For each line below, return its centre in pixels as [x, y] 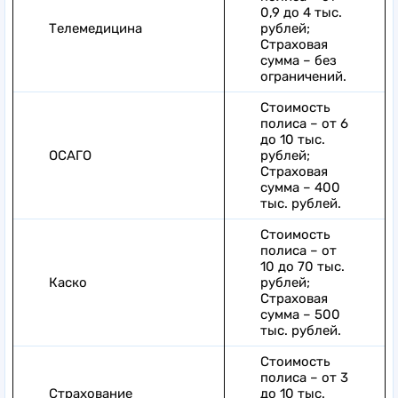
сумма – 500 [300, 314]
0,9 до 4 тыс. [301, 12]
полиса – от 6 [304, 123]
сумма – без [298, 60]
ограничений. [303, 76]
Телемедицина [96, 28]
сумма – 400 [300, 187]
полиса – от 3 [304, 377]
